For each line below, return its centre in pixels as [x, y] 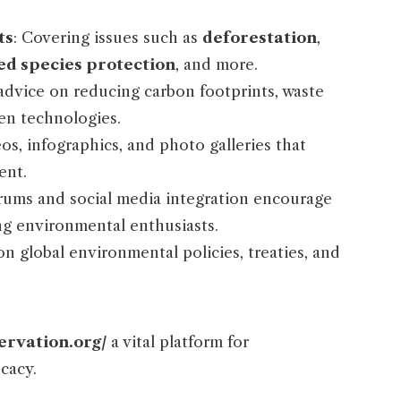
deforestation [260, 38]
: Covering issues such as [108, 38]
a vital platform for [178, 342]
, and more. [217, 65]
